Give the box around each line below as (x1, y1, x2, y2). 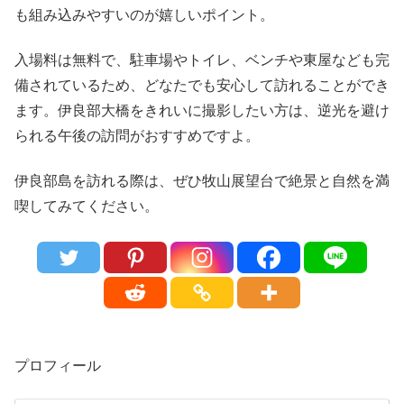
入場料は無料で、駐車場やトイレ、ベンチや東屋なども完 (14, 51, 390, 68)
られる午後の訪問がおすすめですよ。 (14, 127, 260, 143)
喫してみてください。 (14, 198, 159, 215)
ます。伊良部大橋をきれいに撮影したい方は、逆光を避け (14, 102, 390, 118)
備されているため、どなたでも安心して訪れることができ (14, 77, 390, 93)
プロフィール (14, 357, 101, 373)
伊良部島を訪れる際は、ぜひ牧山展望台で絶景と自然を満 (14, 173, 390, 189)
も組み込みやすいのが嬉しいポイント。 (14, 6, 274, 23)
